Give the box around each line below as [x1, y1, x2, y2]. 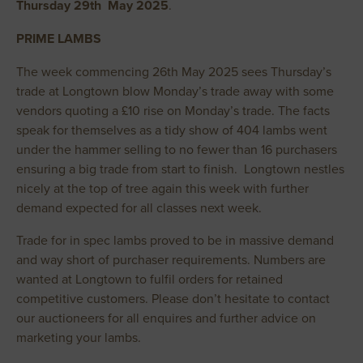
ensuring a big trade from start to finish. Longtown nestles [16, 160, 344, 177]
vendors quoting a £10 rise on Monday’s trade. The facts [16, 101, 330, 119]
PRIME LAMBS [16, 29, 101, 48]
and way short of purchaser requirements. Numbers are [16, 250, 326, 268]
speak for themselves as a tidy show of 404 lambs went [16, 121, 327, 139]
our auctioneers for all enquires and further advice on [16, 309, 316, 327]
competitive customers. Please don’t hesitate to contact [16, 289, 330, 307]
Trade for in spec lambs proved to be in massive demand [16, 231, 334, 249]
